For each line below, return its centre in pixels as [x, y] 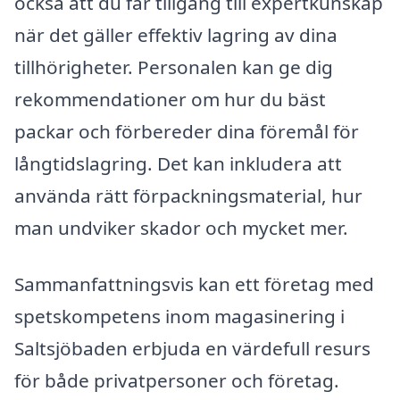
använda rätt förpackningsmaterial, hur [188, 195]
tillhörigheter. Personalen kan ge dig [174, 67]
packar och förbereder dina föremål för [187, 131]
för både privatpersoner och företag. [177, 381]
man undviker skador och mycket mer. [181, 227]
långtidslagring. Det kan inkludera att [178, 163]
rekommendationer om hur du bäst [170, 99]
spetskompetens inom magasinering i [179, 317]
